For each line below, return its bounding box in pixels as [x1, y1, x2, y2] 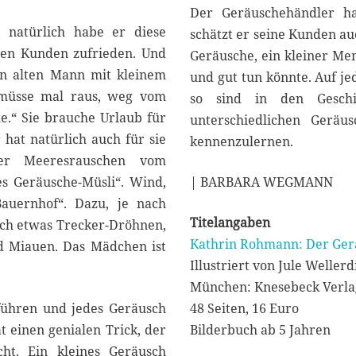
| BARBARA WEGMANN [190, 173, 333, 192]
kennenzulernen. [190, 133, 293, 151]
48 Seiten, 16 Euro [190, 300, 299, 318]
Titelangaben [190, 214, 270, 232]
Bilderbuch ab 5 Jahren [190, 321, 331, 339]
